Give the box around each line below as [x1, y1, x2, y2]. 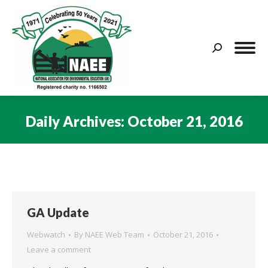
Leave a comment [27, 244, 91, 255]
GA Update [27, 205, 89, 220]
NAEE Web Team [85, 229, 144, 240]
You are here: [134, 132, 189, 145]
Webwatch [27, 229, 65, 240]
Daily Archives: [25, 112, 127, 130]
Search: [212, 44, 241, 56]
